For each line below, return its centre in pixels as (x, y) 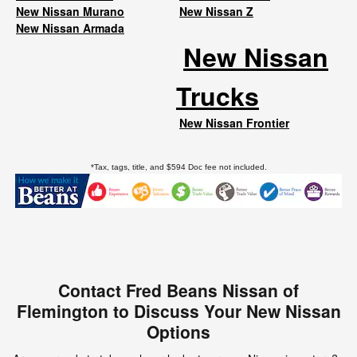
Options (178, 332)
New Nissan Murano (70, 12)
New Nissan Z (216, 12)
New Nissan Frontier (234, 123)
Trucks (218, 96)
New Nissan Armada (70, 28)
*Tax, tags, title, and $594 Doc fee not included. (178, 167)
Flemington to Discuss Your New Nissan (178, 311)
